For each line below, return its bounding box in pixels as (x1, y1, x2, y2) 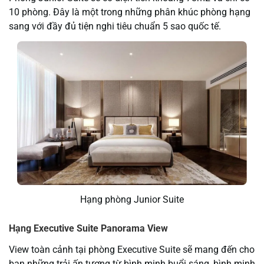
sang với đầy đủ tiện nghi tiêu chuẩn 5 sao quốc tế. (9, 20, 221, 32)
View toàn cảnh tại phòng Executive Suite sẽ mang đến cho (9, 244, 255, 256)
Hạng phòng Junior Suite (80, 194, 184, 206)
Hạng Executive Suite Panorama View (9, 223, 168, 235)
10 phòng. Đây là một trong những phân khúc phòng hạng (9, 6, 250, 18)
